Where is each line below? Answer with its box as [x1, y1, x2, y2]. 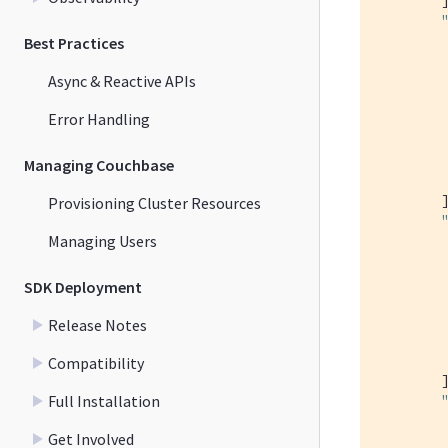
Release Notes [48, 314, 147, 335]
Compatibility [48, 352, 144, 373]
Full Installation [48, 390, 160, 411]
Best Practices [24, 32, 124, 53]
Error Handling [48, 108, 150, 129]
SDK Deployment [24, 276, 142, 297]
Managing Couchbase [24, 154, 174, 175]
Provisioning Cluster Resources [48, 192, 261, 213]
